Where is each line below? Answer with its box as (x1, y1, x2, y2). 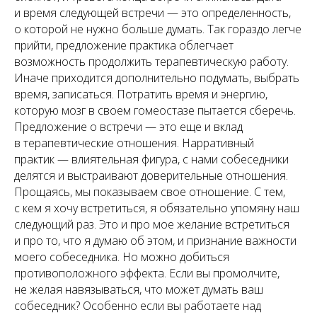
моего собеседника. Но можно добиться (14, 249, 229, 265)
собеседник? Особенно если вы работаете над (14, 298, 261, 313)
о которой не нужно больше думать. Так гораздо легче (14, 21, 301, 37)
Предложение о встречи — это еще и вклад (14, 119, 243, 134)
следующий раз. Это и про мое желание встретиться (14, 217, 289, 232)
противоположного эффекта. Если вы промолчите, (14, 265, 279, 281)
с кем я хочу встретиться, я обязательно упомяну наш (14, 200, 299, 216)
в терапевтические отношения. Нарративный (14, 135, 254, 151)
